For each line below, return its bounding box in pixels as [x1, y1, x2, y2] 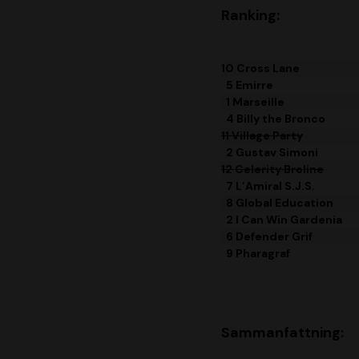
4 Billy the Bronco [221, 111, 325, 127]
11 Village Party [221, 128, 303, 143]
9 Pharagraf [221, 246, 290, 261]
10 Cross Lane [221, 61, 300, 76]
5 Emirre [221, 78, 273, 93]
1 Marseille [221, 95, 284, 110]
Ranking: [221, 6, 280, 26]
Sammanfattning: [221, 323, 344, 343]
